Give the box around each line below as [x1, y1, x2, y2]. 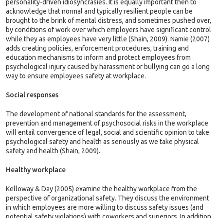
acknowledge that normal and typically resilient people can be [6, 7, 193, 15]
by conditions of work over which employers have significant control [6, 26, 211, 34]
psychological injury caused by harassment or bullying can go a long [6, 63, 210, 71]
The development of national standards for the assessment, [6, 110, 186, 118]
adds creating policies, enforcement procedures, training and [6, 44, 189, 52]
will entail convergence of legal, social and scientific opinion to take [6, 128, 209, 136]
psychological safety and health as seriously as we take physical [6, 138, 199, 145]
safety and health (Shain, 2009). [6, 147, 100, 155]
